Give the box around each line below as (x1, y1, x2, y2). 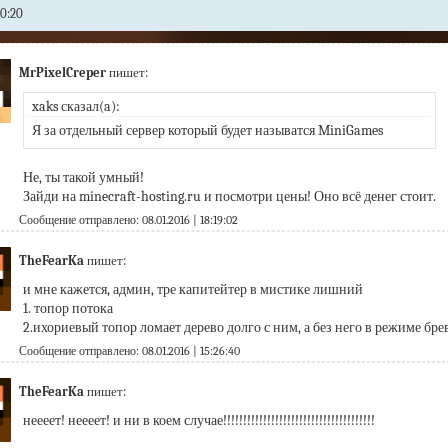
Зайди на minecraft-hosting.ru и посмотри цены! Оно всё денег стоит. (22, 188, 436, 205)
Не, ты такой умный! (22, 169, 144, 186)
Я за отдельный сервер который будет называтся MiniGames (31, 122, 383, 139)
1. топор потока (22, 300, 113, 317)
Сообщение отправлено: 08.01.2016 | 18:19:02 (18, 213, 238, 227)
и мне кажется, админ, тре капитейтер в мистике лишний (22, 281, 363, 298)
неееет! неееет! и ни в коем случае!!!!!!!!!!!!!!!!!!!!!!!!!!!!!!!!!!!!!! (22, 412, 375, 429)
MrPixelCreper (18, 65, 106, 80)
